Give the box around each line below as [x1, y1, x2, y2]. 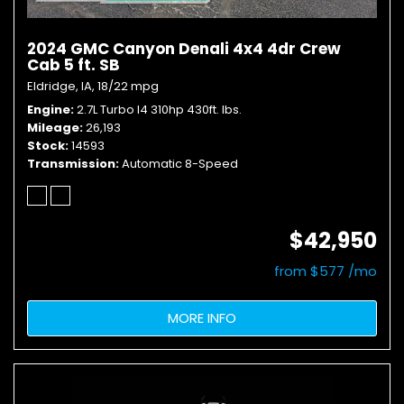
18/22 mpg [97, 78, 159, 95]
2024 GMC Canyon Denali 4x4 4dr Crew [27, 38, 341, 60]
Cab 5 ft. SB [27, 54, 120, 76]
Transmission [27, 155, 115, 172]
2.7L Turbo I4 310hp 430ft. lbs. [77, 101, 242, 118]
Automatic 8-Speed [122, 155, 238, 172]
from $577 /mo [274, 262, 377, 280]
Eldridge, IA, [27, 78, 95, 95]
